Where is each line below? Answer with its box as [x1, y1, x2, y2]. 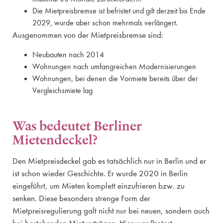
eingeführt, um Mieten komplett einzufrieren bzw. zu [12, 181, 185, 191]
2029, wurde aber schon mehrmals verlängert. [32, 18, 178, 28]
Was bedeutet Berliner [12, 117, 142, 134]
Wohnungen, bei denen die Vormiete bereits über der [32, 74, 198, 83]
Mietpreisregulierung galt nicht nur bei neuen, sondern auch [12, 206, 210, 216]
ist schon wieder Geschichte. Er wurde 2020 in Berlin [12, 168, 188, 178]
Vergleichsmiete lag [32, 86, 93, 95]
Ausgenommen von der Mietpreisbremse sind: [12, 30, 163, 40]
